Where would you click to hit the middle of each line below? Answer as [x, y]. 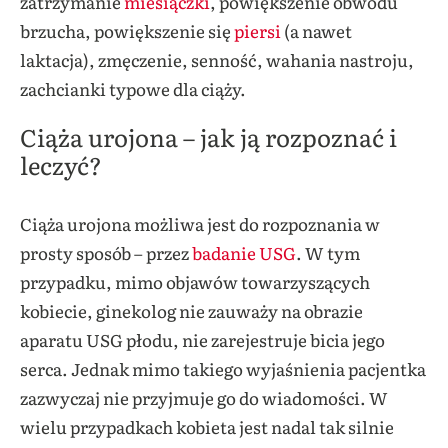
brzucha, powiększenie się [125, 30]
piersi [256, 30]
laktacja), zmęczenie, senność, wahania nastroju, [217, 59]
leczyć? [61, 164]
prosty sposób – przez [106, 252]
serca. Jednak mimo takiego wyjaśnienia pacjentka [223, 368]
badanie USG [244, 252]
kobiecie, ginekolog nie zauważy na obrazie [191, 310]
